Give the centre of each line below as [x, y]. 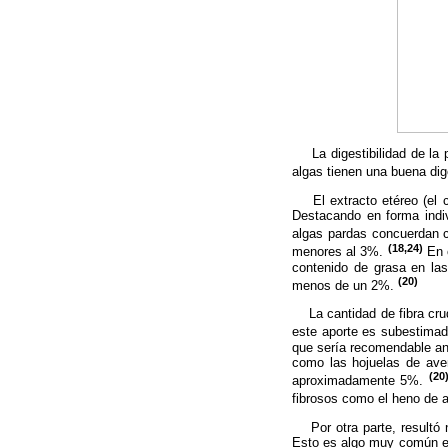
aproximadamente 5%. [360, 381]
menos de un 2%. [345, 286]
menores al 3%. [340, 252]
